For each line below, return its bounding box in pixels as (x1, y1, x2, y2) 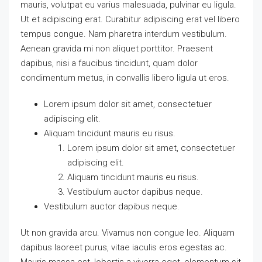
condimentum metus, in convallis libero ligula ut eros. (20, 72, 229, 83)
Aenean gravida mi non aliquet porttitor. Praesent (20, 43, 213, 54)
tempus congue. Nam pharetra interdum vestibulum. (20, 28, 227, 39)
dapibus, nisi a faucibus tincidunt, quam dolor (20, 57, 198, 68)
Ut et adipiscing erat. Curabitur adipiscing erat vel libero (20, 13, 240, 25)
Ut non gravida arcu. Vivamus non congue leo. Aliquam (20, 227, 235, 238)
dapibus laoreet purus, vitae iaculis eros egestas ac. (20, 242, 227, 253)
